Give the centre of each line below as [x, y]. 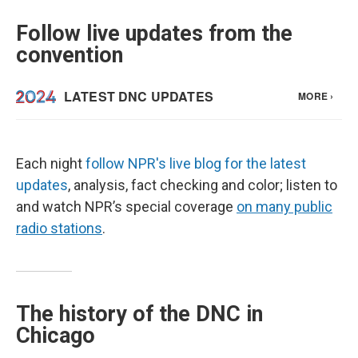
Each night [51, 163]
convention [70, 55]
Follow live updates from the [154, 34]
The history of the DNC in [139, 314]
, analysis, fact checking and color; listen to [203, 185]
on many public [284, 207]
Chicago [56, 336]
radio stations [59, 228]
